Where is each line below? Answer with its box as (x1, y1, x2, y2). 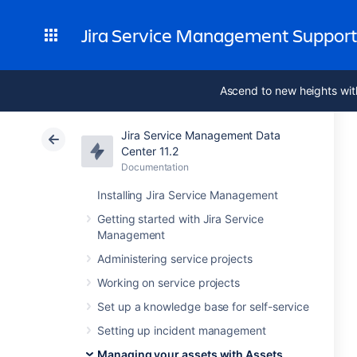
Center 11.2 (121, 144, 179, 158)
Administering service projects (97, 252, 253, 265)
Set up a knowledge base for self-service (97, 300, 310, 313)
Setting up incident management (97, 324, 266, 337)
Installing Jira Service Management (97, 188, 278, 202)
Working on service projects (97, 276, 241, 289)
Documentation (121, 161, 190, 173)
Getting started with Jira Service (97, 212, 264, 226)
